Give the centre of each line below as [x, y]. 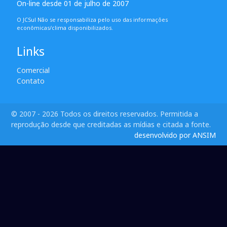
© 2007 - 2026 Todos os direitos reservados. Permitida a [105, 114]
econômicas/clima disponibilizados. [65, 28]
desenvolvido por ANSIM [175, 135]
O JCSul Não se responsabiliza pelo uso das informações [92, 20]
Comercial [33, 70]
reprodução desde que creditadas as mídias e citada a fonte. [111, 125]
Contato [30, 81]
